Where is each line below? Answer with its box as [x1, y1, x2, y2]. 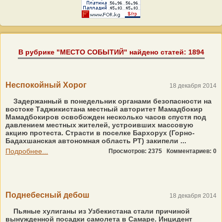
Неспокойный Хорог [5, 81, 87, 89]
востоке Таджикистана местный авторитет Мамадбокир [5, 105, 203, 113]
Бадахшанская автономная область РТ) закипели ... [5, 137, 186, 145]
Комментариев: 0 [166, 148, 217, 155]
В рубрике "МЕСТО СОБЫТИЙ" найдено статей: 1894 [18, 48, 204, 56]
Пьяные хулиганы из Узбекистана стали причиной [11, 207, 190, 215]
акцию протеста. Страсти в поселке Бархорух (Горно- [5, 129, 195, 137]
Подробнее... [5, 147, 48, 155]
